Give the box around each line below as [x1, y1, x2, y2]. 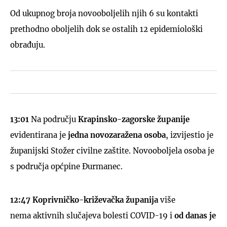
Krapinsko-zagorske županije [78, 114, 190, 124]
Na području [31, 114, 78, 124]
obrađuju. [10, 40, 45, 50]
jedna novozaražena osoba [68, 130, 166, 140]
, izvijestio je [166, 130, 213, 140]
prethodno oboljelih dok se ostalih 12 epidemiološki [10, 24, 203, 34]
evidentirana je [10, 130, 68, 140]
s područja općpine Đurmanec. [10, 161, 123, 171]
